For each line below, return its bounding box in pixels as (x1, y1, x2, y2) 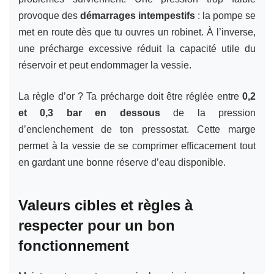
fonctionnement (18, 237, 129, 254)
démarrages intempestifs (80, 10, 195, 21)
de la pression (160, 107, 256, 118)
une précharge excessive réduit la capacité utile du (18, 43, 256, 54)
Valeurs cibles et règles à (18, 196, 193, 213)
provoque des (18, 10, 80, 21)
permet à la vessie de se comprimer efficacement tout (18, 140, 256, 151)
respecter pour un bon (18, 217, 175, 234)
